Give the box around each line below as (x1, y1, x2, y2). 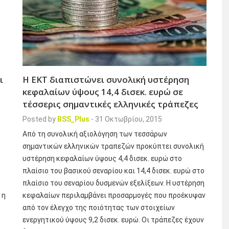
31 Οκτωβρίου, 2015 (95, 114, 162, 123)
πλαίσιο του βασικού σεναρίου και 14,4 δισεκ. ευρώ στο (22, 166, 204, 175)
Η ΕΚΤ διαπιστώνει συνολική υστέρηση (22, 73, 189, 85)
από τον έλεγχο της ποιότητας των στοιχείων (22, 203, 175, 212)
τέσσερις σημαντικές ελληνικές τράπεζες (22, 98, 198, 110)
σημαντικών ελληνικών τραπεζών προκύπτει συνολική (22, 142, 204, 150)
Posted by (22, 114, 56, 123)
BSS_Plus (57, 114, 89, 123)
